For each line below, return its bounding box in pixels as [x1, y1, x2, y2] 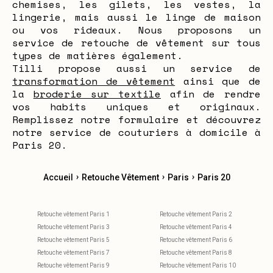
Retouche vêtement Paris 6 [160, 236, 232, 243]
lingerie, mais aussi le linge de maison [12, 10, 261, 24]
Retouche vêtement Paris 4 [160, 224, 232, 230]
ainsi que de [175, 74, 261, 88]
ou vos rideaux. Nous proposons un [12, 23, 261, 37]
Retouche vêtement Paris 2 [160, 211, 232, 218]
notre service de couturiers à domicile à [12, 125, 261, 140]
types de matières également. [12, 48, 183, 63]
